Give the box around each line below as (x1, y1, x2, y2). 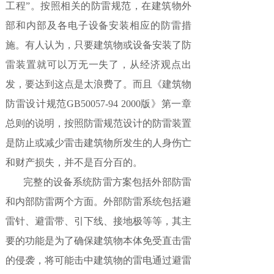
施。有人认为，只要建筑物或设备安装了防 (6, 40, 191, 50)
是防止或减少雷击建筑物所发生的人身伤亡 (6, 138, 191, 148)
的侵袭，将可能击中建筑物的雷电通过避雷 (6, 255, 191, 265)
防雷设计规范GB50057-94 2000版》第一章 (6, 98, 191, 109)
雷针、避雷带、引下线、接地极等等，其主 (6, 216, 191, 226)
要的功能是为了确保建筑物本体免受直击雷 (6, 235, 191, 246)
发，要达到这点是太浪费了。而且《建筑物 (6, 79, 191, 89)
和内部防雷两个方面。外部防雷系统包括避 (6, 196, 191, 207)
